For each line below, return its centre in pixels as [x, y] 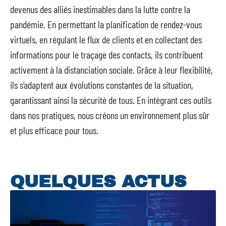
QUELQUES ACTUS [98, 181]
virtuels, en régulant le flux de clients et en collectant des [106, 39]
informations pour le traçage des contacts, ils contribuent [106, 54]
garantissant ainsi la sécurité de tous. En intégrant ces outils [111, 100]
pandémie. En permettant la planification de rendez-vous [106, 24]
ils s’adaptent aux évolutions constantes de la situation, [102, 85]
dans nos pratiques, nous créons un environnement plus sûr [110, 115]
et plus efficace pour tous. [54, 130]
